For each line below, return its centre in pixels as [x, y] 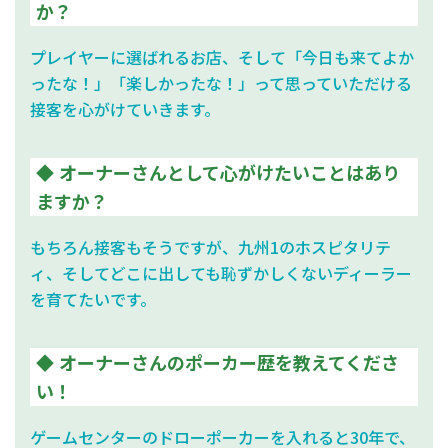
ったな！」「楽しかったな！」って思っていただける [221, 82]
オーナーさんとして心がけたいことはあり [229, 171]
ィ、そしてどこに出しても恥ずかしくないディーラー [221, 272]
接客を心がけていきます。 [125, 108]
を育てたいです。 [93, 298]
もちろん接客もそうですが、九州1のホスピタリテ [210, 246]
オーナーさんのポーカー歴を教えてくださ [229, 361]
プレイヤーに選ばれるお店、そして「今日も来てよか [222, 56]
